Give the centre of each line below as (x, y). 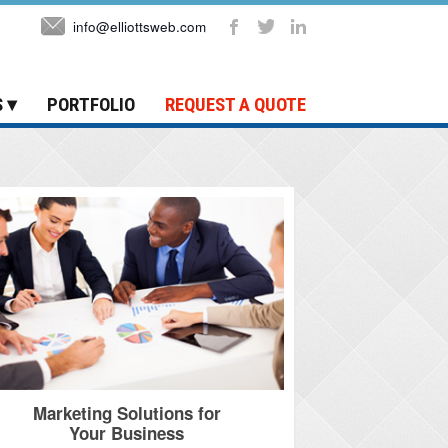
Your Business (127, 432)
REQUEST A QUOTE (235, 104)
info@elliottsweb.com (139, 26)
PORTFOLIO (91, 104)
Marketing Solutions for (126, 412)
